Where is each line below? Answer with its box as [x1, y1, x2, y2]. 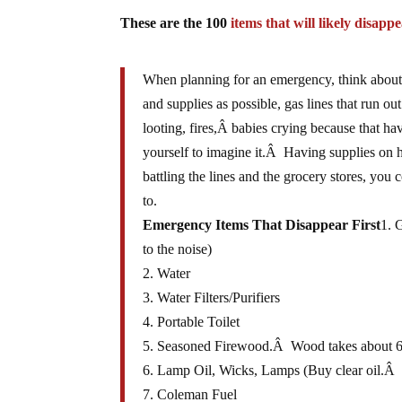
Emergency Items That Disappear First [143, 217, 381, 233]
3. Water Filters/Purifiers [143, 290, 281, 306]
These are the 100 [120, 15, 232, 31]
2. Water [143, 266, 191, 282]
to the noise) [143, 241, 213, 258]
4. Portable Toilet [143, 314, 240, 330]
